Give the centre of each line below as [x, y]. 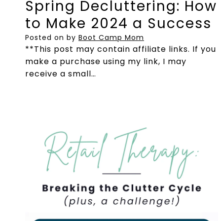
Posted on [46, 38]
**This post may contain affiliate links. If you [121, 49]
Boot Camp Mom [111, 38]
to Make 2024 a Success [118, 24]
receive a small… [61, 74]
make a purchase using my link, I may [106, 62]
